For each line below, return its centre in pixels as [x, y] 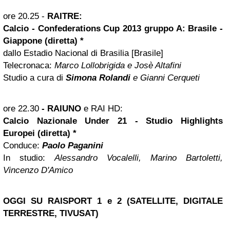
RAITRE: [65, 16]
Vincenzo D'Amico [38, 170]
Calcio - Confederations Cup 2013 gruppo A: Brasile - [113, 28]
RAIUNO [63, 109]
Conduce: [23, 146]
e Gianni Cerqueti [165, 78]
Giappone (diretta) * [43, 41]
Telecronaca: [29, 65]
